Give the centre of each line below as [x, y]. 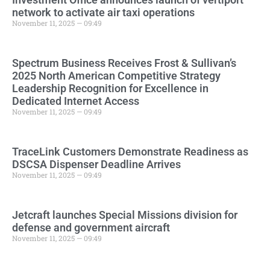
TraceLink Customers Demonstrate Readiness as [130, 152]
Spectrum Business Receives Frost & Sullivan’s [124, 63]
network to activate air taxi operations [103, 13]
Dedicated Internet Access [76, 101]
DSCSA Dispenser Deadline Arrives [96, 165]
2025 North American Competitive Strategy [116, 76]
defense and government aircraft [91, 228]
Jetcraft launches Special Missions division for [125, 215]
